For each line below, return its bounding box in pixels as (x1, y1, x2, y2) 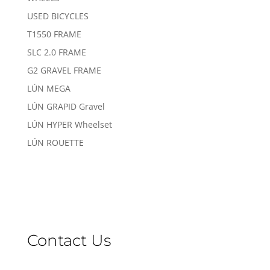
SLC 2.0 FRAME (27, 46, 86, 58)
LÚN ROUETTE (27, 137, 84, 149)
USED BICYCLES (27, 10, 89, 22)
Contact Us (27, 231, 111, 251)
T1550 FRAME (27, 28, 81, 40)
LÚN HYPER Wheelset (27, 119, 112, 131)
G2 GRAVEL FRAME (27, 64, 101, 77)
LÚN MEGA (27, 83, 71, 95)
